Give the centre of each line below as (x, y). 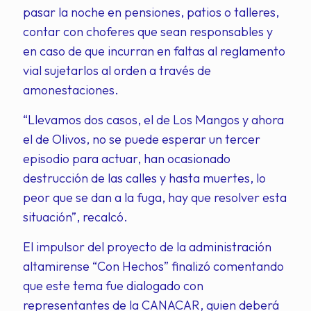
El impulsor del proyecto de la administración (147, 247)
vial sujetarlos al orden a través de (117, 70)
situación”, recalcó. (75, 217)
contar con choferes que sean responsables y (148, 32)
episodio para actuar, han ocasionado (127, 159)
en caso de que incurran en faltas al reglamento (154, 51)
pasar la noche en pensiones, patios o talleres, (151, 12)
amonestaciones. (71, 90)
